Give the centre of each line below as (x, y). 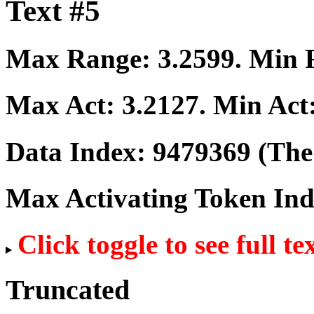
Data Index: (79, 151)
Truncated (68, 289)
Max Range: (82, 59)
